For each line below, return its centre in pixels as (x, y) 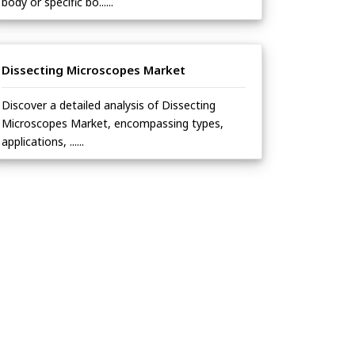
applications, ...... (43, 142)
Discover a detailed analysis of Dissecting (109, 105)
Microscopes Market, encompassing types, (113, 124)
